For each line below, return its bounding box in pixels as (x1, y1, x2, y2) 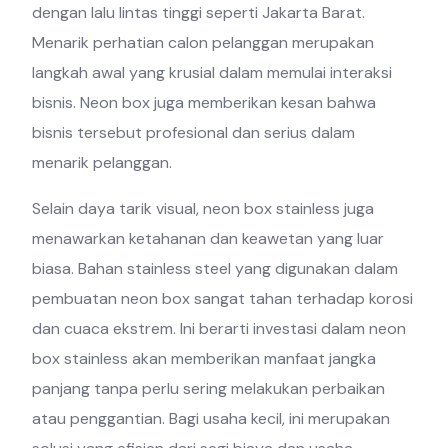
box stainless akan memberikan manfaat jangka (32, 348, 377, 370)
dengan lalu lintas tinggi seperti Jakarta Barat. (32, 2, 366, 24)
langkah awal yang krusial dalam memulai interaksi (32, 62, 393, 84)
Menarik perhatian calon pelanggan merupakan (32, 32, 375, 54)
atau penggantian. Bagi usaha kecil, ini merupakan (32, 408, 391, 430)
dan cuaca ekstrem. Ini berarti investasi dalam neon (32, 318, 407, 340)
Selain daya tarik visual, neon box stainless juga (32, 198, 375, 220)
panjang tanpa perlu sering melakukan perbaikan (32, 378, 386, 400)
